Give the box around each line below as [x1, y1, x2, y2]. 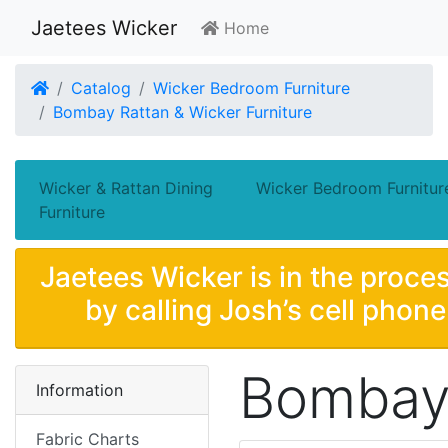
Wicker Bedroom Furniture [153, 78, 350, 98]
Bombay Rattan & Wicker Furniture [53, 102, 312, 122]
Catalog [71, 78, 131, 98]
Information [36, 380, 123, 400]
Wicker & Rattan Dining [39, 178, 213, 198]
